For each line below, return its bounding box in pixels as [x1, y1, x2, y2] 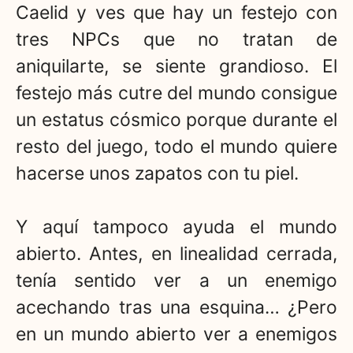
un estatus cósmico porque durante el [16, 108, 337, 131]
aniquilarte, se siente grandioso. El [16, 54, 337, 77]
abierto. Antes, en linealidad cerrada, [16, 243, 337, 266]
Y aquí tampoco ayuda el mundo [16, 216, 337, 239]
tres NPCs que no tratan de [16, 28, 337, 50]
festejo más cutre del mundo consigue [16, 81, 337, 104]
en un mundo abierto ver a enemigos [16, 323, 337, 346]
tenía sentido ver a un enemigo [16, 269, 337, 292]
